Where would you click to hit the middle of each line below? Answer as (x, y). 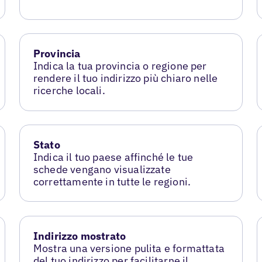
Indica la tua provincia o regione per (120, 66)
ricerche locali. (69, 91)
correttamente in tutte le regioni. (112, 182)
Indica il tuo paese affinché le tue (113, 157)
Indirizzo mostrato (80, 236)
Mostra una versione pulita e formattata (129, 249)
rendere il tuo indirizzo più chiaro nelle (125, 78)
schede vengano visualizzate (102, 170)
